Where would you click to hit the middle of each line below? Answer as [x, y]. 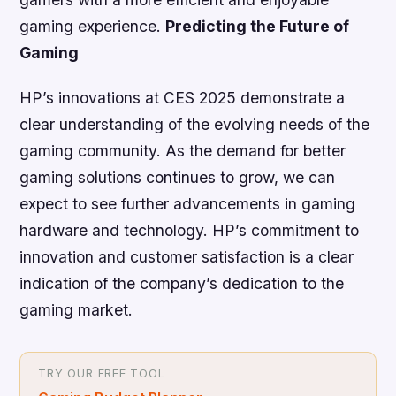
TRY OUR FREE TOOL [102, 374]
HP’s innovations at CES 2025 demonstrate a [183, 98]
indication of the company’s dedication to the [182, 284]
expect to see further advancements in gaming [188, 204]
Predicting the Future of [258, 27]
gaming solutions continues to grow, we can [178, 178]
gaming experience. [93, 27]
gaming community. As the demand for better [183, 151]
